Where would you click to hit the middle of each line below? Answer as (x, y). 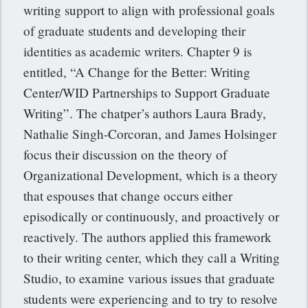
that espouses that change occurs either (128, 196)
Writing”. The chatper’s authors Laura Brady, (145, 113)
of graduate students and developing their (135, 31)
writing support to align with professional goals (149, 10)
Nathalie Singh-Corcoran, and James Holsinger (150, 134)
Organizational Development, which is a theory (151, 175)
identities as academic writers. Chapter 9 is (138, 52)
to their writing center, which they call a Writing (152, 258)
